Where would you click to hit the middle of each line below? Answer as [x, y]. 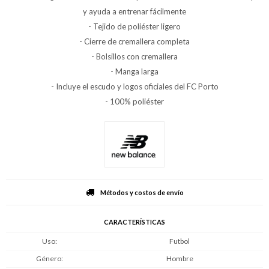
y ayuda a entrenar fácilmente [134, 11]
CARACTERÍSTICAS [134, 222]
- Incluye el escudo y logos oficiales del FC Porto [134, 86]
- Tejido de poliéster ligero [134, 26]
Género [49, 258]
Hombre [180, 258]
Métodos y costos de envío [142, 192]
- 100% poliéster [134, 101]
